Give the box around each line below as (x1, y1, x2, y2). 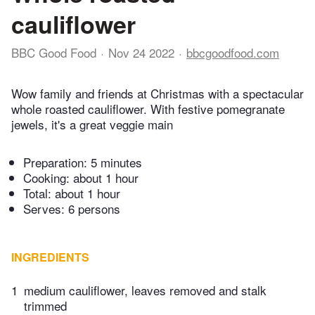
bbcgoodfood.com (186, 44, 279, 61)
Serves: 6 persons (23, 200, 120, 218)
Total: (23, 184, 55, 202)
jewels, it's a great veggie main (11, 115, 173, 134)
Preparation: (23, 153, 91, 172)
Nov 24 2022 (108, 44, 174, 61)
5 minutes (91, 153, 142, 172)
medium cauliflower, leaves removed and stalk (24, 281, 266, 300)
